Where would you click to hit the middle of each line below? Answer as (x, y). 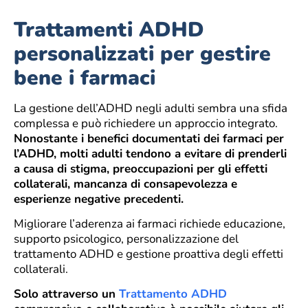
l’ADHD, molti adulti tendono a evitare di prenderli (150, 153)
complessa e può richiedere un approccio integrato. (146, 123)
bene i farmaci (85, 78)
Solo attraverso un (66, 294)
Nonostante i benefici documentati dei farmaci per (149, 138)
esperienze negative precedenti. (100, 199)
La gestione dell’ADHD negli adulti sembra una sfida (151, 108)
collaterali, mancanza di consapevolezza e (125, 184)
